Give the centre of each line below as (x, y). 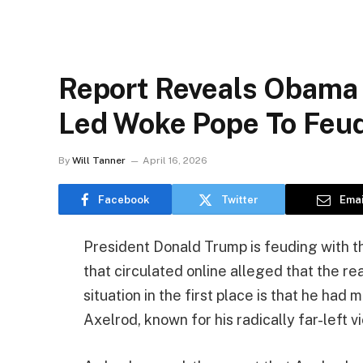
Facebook (124, 199)
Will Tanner (99, 160)
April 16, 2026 (175, 160)
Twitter (240, 199)
